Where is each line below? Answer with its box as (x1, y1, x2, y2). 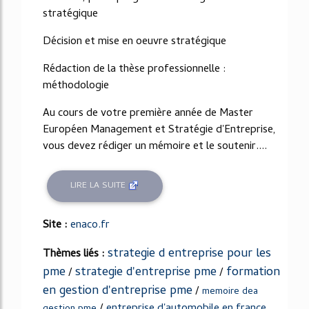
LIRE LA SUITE (70, 179, 129, 194)
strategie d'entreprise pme (75, 262, 217, 283)
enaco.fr (70, 216, 110, 235)
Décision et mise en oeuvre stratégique (43, 32, 226, 51)
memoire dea (202, 283, 258, 300)
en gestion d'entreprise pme (43, 281, 192, 301)
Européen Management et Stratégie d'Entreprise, (43, 121, 276, 139)
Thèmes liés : (43, 245, 108, 263)
